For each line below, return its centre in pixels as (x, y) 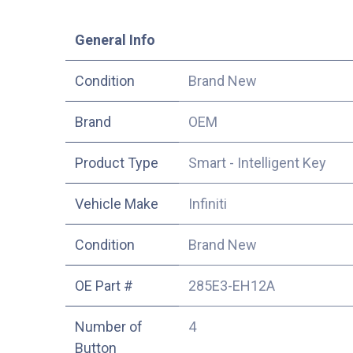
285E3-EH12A (231, 285)
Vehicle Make (116, 203)
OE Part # (104, 285)
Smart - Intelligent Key (257, 162)
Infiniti (207, 203)
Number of (108, 326)
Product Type (116, 162)
